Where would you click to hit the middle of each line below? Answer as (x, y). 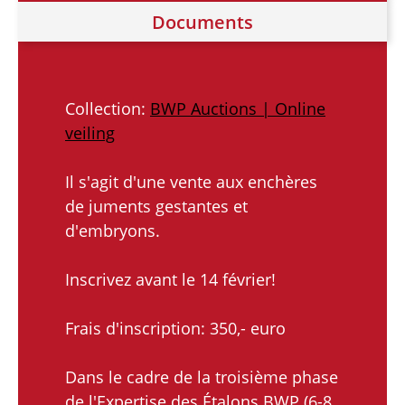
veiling (90, 132)
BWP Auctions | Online (238, 108)
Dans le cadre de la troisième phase (202, 377)
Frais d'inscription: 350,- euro (175, 328)
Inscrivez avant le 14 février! (170, 279)
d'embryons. (113, 230)
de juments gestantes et (156, 206)
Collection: (108, 108)
